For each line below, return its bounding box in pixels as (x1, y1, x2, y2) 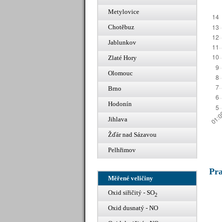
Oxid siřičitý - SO (108, 189, 155, 196)
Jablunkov (108, 39, 136, 46)
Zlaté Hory (108, 54, 137, 61)
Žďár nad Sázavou (108, 131, 157, 138)
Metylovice (108, 8, 139, 15)
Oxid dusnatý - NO (108, 204, 158, 212)
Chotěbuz (108, 23, 134, 31)
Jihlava (108, 115, 127, 123)
